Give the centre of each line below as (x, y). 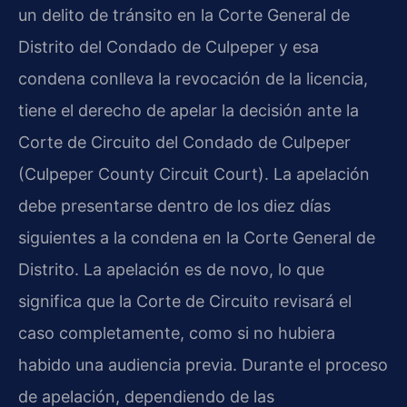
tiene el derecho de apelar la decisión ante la (189, 110)
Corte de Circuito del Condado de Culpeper (184, 142)
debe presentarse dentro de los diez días (174, 205)
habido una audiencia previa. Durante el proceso (203, 364)
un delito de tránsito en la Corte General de (184, 15)
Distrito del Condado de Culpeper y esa (169, 46)
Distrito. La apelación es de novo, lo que (171, 269)
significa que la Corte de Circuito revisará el (185, 301)
